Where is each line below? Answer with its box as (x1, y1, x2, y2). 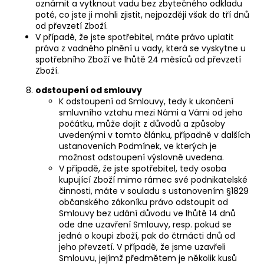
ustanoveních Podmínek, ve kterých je (59, 140, 217, 152)
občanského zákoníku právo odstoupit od (59, 196, 228, 208)
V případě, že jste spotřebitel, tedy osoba (59, 162, 226, 174)
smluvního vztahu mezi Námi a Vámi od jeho (59, 106, 243, 118)
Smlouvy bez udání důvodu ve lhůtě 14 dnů (59, 207, 236, 219)
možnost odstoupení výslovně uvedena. (59, 151, 224, 163)
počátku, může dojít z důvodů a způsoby (59, 117, 225, 130)
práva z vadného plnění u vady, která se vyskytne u (35, 42, 246, 54)
